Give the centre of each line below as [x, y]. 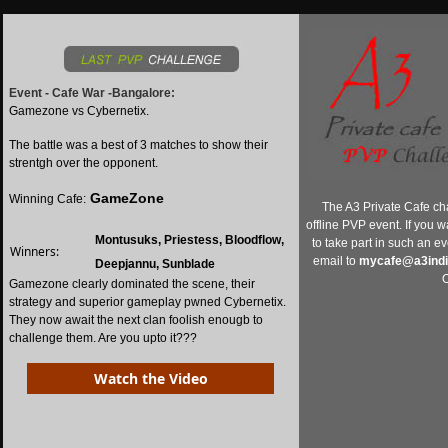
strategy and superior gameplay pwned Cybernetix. [147, 302]
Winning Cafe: [47, 199]
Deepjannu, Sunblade [154, 264]
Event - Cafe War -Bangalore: [91, 93]
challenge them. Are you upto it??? [102, 338]
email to [335, 261]
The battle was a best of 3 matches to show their [138, 145]
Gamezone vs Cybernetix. [78, 111]
